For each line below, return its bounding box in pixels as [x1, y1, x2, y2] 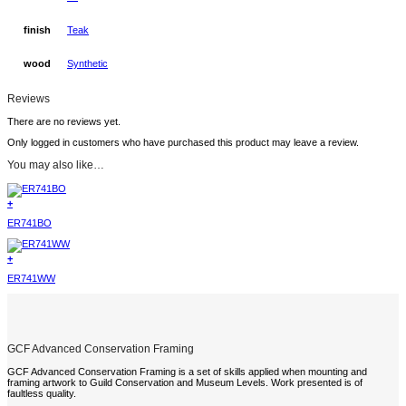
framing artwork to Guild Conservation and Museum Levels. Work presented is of [7, 377, 362, 389]
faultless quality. [7, 388, 76, 400]
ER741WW [7, 273, 55, 285]
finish [23, 24, 51, 35]
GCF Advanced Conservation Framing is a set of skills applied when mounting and [7, 366, 367, 378]
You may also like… [7, 159, 104, 172]
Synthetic [67, 58, 108, 70]
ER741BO [7, 217, 52, 229]
